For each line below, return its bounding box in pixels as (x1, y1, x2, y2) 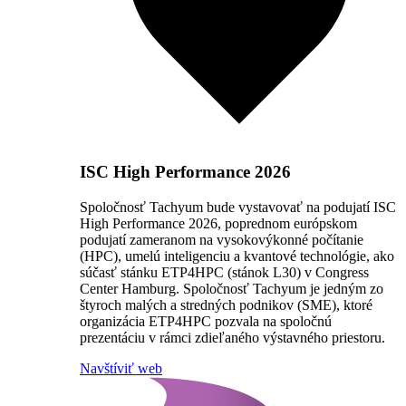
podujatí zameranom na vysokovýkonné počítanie (80, 231, 363, 247)
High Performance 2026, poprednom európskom (80, 215, 357, 231)
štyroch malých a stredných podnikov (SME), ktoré (80, 296, 372, 313)
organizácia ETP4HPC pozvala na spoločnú (80, 313, 332, 329)
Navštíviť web (80, 360, 162, 376)
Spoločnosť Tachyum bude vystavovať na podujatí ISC (80, 198, 396, 215)
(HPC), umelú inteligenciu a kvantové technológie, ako (80, 247, 394, 264)
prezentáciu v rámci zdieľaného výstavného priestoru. (80, 329, 385, 345)
